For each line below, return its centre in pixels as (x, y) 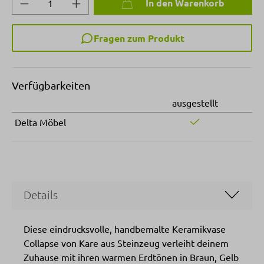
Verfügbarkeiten (51, 85)
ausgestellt (195, 102)
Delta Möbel (40, 122)
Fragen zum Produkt (139, 38)
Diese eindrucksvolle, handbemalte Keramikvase (125, 228)
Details (41, 194)
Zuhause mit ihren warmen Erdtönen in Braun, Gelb (131, 257)
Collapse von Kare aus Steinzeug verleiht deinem (126, 242)
